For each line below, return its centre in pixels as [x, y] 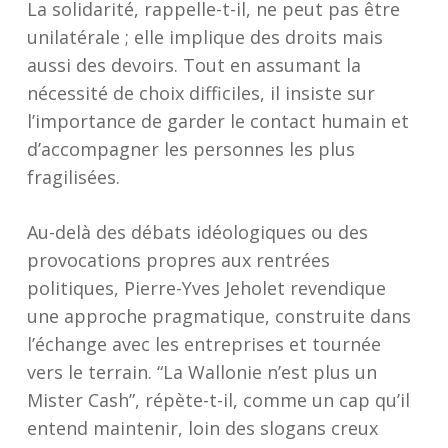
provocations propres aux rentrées [178, 260]
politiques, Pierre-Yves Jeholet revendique [206, 288]
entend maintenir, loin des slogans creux [202, 428]
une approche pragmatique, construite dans [218, 316]
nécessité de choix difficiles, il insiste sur [200, 93]
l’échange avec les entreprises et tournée [203, 344]
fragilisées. [73, 177]
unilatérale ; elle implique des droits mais [204, 37]
